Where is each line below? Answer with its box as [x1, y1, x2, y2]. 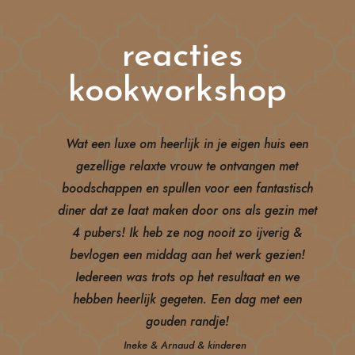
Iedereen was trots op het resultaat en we [74, 268, 300, 286]
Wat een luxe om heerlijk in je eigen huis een [66, 135, 309, 153]
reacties [111, 40, 244, 74]
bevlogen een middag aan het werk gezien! [69, 246, 305, 264]
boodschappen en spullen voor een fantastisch [61, 179, 313, 197]
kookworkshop [67, 74, 287, 109]
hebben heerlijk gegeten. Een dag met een [72, 290, 302, 308]
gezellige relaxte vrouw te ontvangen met [76, 157, 299, 175]
